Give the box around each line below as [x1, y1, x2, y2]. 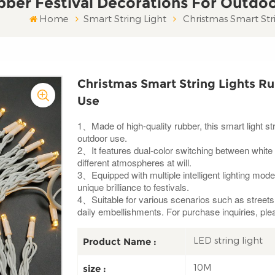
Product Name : [82, 235, 157, 247]
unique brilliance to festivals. [77, 180, 189, 194]
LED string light [193, 234, 263, 246]
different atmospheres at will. [77, 156, 192, 169]
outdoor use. [77, 131, 127, 145]
